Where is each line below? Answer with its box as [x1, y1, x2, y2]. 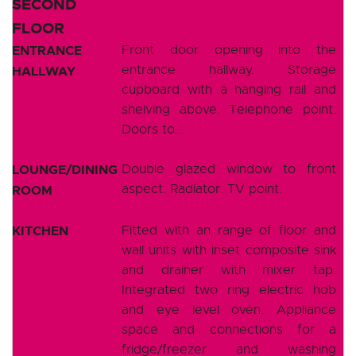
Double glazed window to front [122, 161, 336, 177]
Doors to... [122, 121, 184, 137]
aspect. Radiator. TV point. [122, 180, 282, 197]
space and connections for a [122, 321, 336, 338]
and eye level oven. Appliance [122, 301, 336, 318]
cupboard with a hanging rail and [122, 81, 336, 98]
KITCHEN [12, 222, 68, 239]
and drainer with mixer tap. [122, 261, 336, 278]
